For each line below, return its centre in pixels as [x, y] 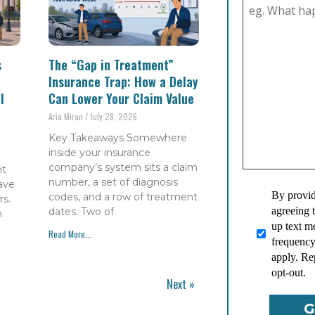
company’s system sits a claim [123, 168]
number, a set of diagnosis [114, 182]
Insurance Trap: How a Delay [124, 82]
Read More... [70, 234]
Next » [180, 284]
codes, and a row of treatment [123, 197]
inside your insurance [100, 153]
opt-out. [289, 272]
